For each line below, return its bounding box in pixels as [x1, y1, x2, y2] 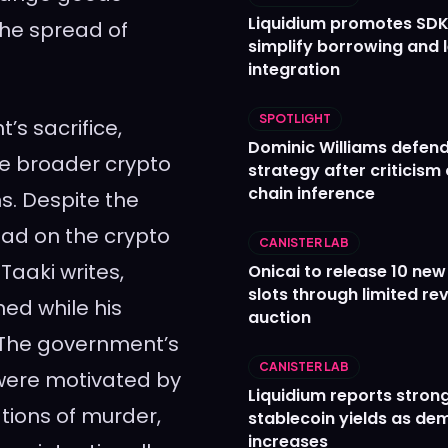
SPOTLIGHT [259, 111, 331, 127]
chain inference [248, 182, 375, 206]
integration [248, 58, 340, 82]
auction [248, 306, 311, 330]
